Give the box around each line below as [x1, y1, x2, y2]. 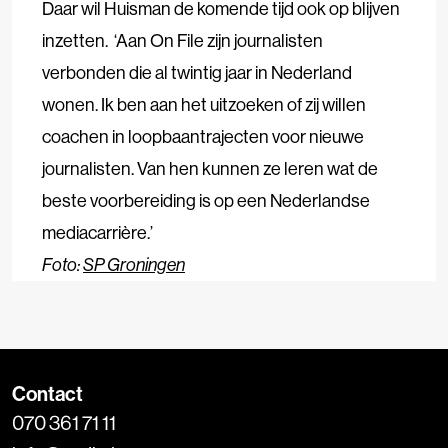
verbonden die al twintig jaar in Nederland [42, 60, 352, 84]
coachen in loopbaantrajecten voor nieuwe [42, 124, 364, 148]
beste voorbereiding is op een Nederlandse [42, 188, 370, 212]
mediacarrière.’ [42, 220, 153, 244]
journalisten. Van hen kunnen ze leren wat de [42, 156, 378, 180]
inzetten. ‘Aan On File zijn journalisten [42, 28, 323, 52]
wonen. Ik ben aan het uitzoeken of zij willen [42, 92, 366, 116]
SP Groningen [83, 252, 185, 276]
